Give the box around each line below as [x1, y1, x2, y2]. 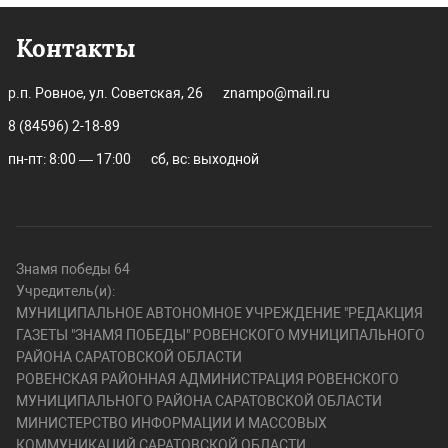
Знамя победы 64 [16, 261, 130, 277]
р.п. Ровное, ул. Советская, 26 [8, 85, 203, 101]
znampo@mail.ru [223, 85, 330, 101]
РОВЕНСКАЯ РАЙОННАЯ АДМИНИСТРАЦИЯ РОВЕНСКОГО [16, 371, 399, 387]
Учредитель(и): [16, 283, 115, 299]
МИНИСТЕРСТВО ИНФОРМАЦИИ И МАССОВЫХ [16, 415, 327, 431]
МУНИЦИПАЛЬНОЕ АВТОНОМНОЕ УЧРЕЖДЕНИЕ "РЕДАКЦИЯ [16, 305, 423, 321]
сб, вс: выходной [151, 151, 259, 167]
